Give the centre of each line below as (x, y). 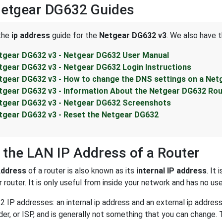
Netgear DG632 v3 (133, 36)
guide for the (75, 36)
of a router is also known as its (81, 171)
